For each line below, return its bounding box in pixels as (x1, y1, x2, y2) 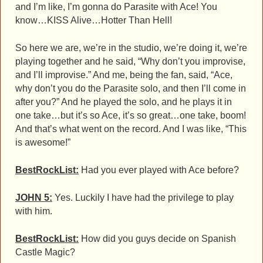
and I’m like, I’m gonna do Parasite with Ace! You (15, 1, 217, 12)
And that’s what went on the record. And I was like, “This (15, 123, 247, 134)
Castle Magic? (15, 247, 75, 257)
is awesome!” (15, 137, 70, 147)
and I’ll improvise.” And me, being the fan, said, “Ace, (15, 69, 232, 80)
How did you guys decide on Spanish (79, 233, 236, 244)
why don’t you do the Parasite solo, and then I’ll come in (15, 83, 246, 93)
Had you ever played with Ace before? (79, 164, 239, 175)
